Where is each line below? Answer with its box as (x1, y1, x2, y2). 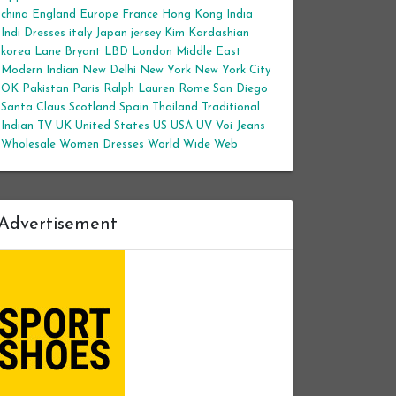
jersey (131, 27, 161, 39)
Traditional (202, 102, 260, 113)
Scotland (69, 102, 116, 113)
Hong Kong (162, 9, 223, 20)
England (32, 9, 76, 20)
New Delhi (82, 65, 136, 76)
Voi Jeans (216, 120, 265, 132)
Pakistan (22, 83, 69, 95)
